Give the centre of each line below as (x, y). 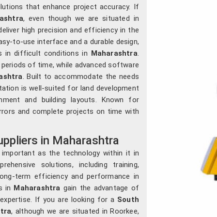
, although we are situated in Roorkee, (75, 211)
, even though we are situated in (81, 18)
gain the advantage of (101, 188)
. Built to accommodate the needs (81, 76)
